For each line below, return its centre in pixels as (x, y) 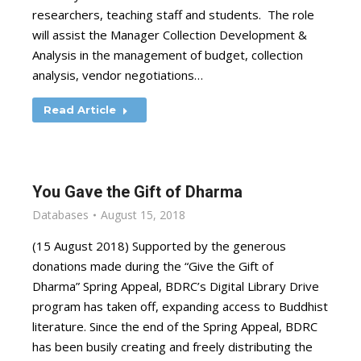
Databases (60, 215)
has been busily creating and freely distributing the (172, 346)
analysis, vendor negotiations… (118, 75)
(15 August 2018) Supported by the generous (159, 246)
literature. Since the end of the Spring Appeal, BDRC (175, 326)
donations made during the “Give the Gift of (153, 266)
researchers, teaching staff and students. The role (173, 15)
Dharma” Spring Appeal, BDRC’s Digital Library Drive (176, 286)
